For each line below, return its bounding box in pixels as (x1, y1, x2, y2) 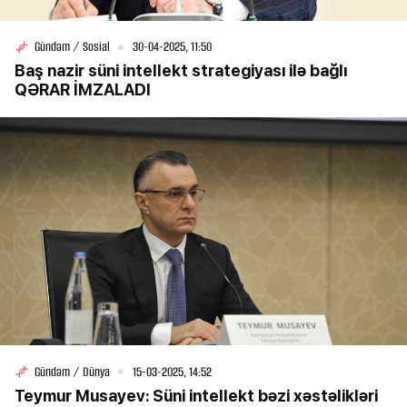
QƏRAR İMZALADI (15, 80, 151, 100)
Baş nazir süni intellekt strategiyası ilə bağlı (15, 61, 347, 81)
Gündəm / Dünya (35, 362, 110, 381)
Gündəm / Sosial (35, 38, 110, 56)
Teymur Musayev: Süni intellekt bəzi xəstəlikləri (15, 385, 378, 405)
